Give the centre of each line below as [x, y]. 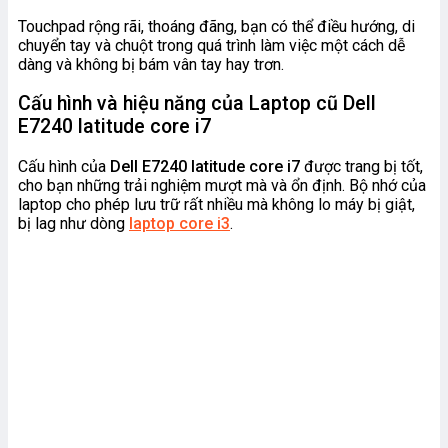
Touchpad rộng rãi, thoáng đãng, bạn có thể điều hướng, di [216, 26]
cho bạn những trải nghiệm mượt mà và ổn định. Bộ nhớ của [222, 186]
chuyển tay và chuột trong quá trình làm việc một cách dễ [211, 45]
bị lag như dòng [73, 224]
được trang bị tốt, [361, 167]
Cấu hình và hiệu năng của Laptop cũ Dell [197, 104]
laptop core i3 [179, 224]
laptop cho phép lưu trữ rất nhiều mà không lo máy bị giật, [216, 205]
